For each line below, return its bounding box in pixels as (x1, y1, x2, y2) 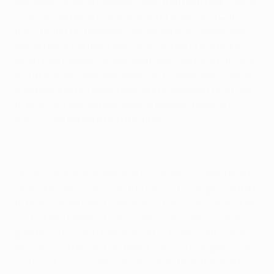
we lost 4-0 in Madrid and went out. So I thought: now (15, 240, 250, 254)
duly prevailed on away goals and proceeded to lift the (15, 82, 251, 96)
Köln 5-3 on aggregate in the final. (15, 111, 165, 125)
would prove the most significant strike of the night (15, 38, 241, 52)
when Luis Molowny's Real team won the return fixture (15, 53, 255, 67)
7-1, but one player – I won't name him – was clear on (15, 210, 244, 224)
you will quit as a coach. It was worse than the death (15, 254, 244, 268)
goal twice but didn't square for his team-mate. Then (15, 225, 248, 239)
